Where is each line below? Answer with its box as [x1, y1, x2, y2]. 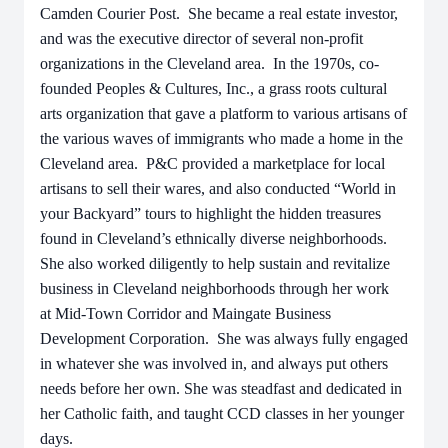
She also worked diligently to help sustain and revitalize [40, 255, 390, 272]
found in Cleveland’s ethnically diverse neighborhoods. [40, 230, 391, 247]
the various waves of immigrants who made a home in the [40, 130, 403, 147]
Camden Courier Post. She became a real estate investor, [40, 5, 398, 22]
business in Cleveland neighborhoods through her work [40, 280, 389, 297]
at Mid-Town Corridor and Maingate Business [40, 305, 331, 322]
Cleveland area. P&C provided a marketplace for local [40, 155, 385, 172]
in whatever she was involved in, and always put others [40, 355, 388, 372]
